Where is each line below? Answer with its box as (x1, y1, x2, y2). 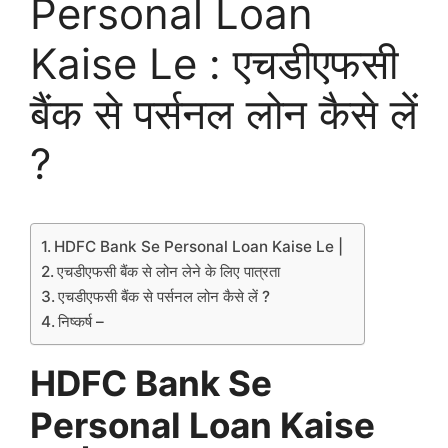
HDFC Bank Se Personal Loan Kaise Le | (54, 237, 344, 257)
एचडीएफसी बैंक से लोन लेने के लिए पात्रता (57, 262, 285, 282)
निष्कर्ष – (58, 312, 109, 332)
